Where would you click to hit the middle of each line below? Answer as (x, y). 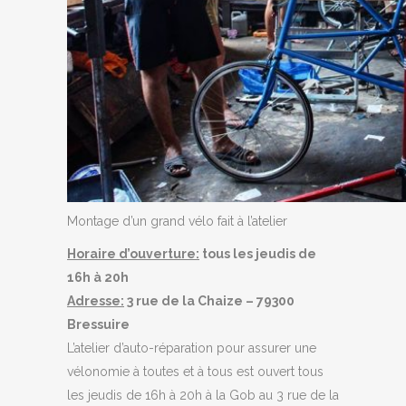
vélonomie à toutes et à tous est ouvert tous (195, 371)
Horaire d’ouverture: (133, 253)
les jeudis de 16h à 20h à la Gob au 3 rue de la (203, 395)
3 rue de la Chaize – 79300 (209, 300)
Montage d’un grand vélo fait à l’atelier (177, 221)
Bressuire (98, 324)
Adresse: (96, 300)
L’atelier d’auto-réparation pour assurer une (192, 348)
